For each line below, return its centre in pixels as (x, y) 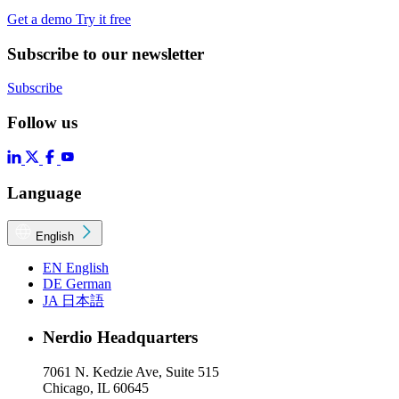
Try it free (103, 19)
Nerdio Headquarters (120, 337)
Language (44, 193)
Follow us (42, 122)
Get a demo (41, 19)
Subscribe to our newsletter (106, 53)
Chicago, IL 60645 (96, 387)
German (87, 284)
